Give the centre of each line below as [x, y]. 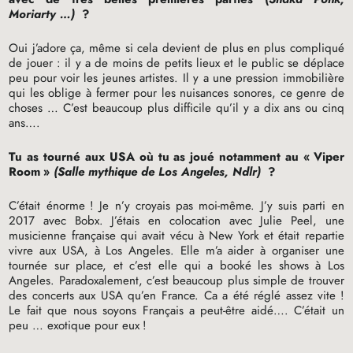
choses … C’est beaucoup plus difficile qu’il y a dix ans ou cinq [176, 108]
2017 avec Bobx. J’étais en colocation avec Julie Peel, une [176, 220]
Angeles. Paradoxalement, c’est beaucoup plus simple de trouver [176, 280]
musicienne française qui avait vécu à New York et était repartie [176, 235]
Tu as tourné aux [59, 156]
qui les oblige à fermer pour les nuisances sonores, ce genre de [176, 93]
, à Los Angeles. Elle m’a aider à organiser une [214, 250]
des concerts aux [55, 295]
